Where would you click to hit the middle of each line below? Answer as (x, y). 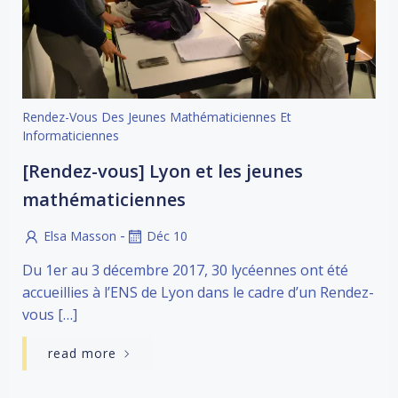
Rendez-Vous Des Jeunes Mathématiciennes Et (157, 117)
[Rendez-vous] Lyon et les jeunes (163, 171)
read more (82, 353)
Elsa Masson (80, 236)
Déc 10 (167, 236)
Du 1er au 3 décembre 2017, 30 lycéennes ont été (185, 270)
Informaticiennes (71, 135)
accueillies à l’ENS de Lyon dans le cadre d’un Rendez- (198, 292)
